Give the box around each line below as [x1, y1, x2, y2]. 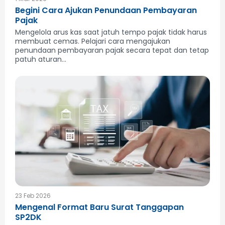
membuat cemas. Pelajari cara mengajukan [15, 36, 170, 47]
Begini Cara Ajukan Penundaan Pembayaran [15, 5, 197, 17]
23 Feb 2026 [15, 191, 51, 200]
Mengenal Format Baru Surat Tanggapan [15, 201, 184, 213]
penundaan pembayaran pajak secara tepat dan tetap [15, 45, 209, 56]
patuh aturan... [15, 54, 66, 65]
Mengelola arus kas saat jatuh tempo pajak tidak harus [15, 27, 207, 38]
